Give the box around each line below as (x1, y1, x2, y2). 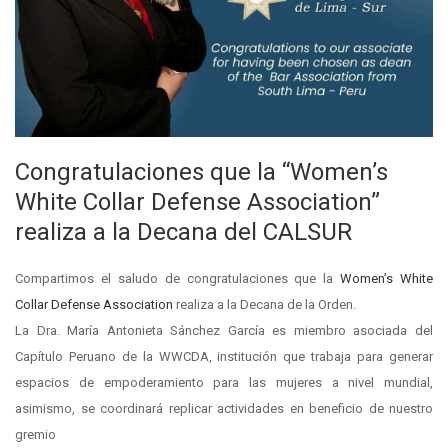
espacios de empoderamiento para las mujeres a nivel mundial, (15, 374, 433, 390)
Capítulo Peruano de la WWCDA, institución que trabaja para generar (15, 348, 433, 364)
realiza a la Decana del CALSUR (15, 217, 352, 246)
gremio (15, 426, 56, 442)
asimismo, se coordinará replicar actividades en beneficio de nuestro (15, 400, 433, 416)
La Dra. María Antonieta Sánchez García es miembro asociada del (15, 322, 433, 338)
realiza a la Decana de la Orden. (173, 296, 356, 312)
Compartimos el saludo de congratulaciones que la (15, 270, 341, 286)
